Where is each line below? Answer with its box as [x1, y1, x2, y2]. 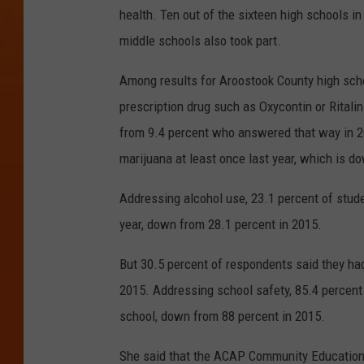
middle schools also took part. [119, 32, 281, 50]
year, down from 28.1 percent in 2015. [119, 216, 322, 233]
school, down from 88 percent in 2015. [119, 308, 325, 325]
